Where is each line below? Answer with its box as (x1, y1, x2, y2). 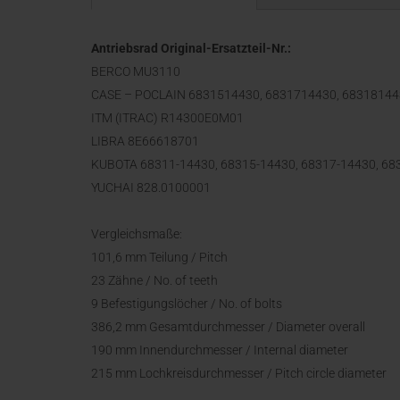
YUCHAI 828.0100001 (91, 180, 211, 195)
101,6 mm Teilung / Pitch (91, 250, 228, 264)
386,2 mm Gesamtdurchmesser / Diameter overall (91, 320, 365, 334)
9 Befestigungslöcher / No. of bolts (91, 296, 282, 311)
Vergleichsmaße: (91, 227, 182, 241)
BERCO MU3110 (91, 64, 180, 79)
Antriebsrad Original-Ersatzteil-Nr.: (91, 41, 291, 55)
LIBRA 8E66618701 (91, 134, 199, 148)
